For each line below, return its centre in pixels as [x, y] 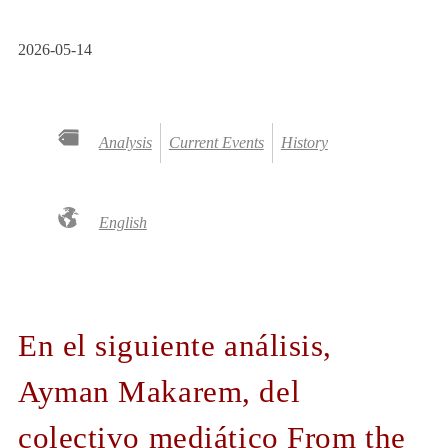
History [304, 142]
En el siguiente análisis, [175, 345]
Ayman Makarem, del [159, 391]
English [122, 222]
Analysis [125, 142]
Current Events [216, 142]
